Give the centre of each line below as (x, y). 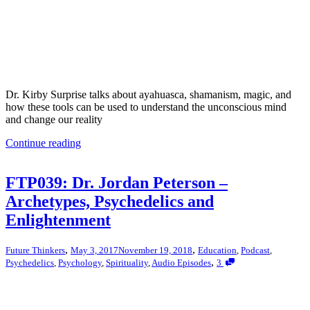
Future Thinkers (35, 250)
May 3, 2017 (94, 250)
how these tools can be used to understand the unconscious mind (146, 107)
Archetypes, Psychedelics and (110, 202)
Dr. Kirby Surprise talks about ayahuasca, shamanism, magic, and (148, 94)
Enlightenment (58, 220)
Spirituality (127, 263)
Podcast (255, 250)
